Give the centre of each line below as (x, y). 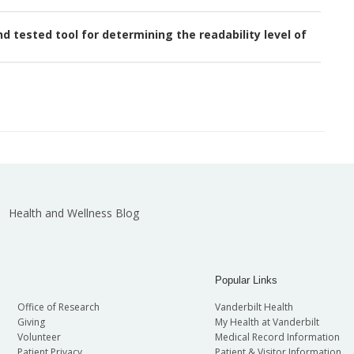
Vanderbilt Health (254, 307)
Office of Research (58, 307)
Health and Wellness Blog (73, 213)
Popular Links (246, 280)
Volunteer (39, 337)
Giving (31, 322)
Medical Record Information (277, 337)
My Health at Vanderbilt (267, 322)
